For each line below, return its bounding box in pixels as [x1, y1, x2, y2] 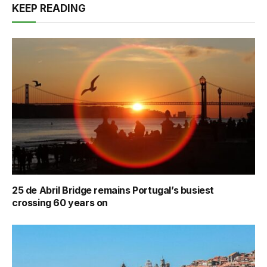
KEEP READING [12, 2, 86, 14]
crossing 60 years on [12, 197, 108, 209]
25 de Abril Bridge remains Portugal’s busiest [12, 184, 215, 197]
